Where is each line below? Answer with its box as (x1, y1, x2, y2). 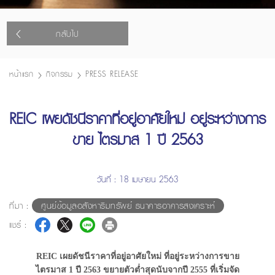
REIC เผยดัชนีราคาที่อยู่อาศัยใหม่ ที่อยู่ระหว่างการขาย (36, 252, 239, 261)
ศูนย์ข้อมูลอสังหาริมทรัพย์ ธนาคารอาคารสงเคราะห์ (41, 198, 215, 213)
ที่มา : (9, 198, 32, 213)
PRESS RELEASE (85, 68, 139, 80)
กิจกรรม (46, 68, 72, 80)
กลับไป (56, 26, 79, 41)
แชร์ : (9, 217, 27, 232)
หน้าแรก (9, 68, 33, 80)
